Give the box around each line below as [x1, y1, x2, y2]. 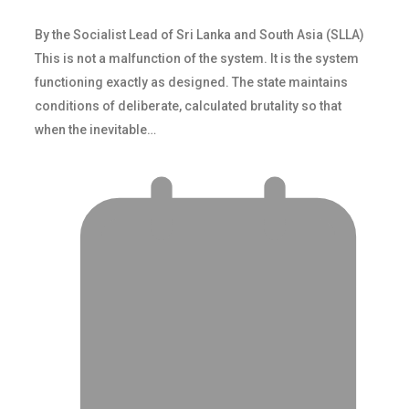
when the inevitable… [35, 121, 156, 137]
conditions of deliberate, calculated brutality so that [35, 98, 341, 113]
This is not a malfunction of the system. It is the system [35, 50, 359, 66]
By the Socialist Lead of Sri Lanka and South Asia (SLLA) [35, 26, 364, 42]
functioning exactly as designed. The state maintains [35, 74, 348, 89]
